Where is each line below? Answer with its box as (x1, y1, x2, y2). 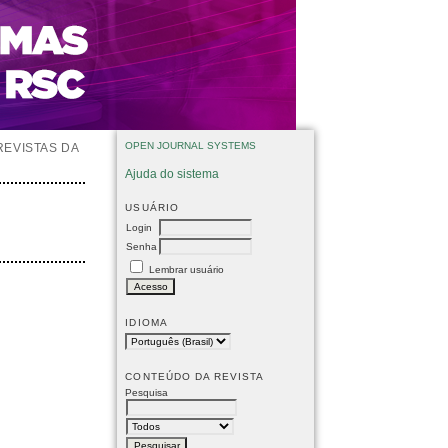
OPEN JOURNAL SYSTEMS (125, 140, 257, 152)
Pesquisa (125, 386, 169, 398)
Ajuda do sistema (125, 166, 220, 181)
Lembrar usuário (149, 263, 225, 275)
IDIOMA (125, 316, 168, 328)
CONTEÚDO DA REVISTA (125, 370, 265, 382)
